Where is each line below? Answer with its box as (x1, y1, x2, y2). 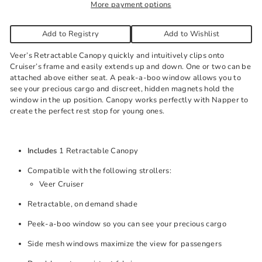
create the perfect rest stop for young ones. (10, 105, 165, 116)
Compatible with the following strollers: (27, 165, 171, 176)
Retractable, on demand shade (27, 198, 138, 209)
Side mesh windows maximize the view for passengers (27, 238, 222, 249)
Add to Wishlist (163, 28, 220, 39)
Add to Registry (42, 28, 99, 39)
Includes (27, 145, 57, 156)
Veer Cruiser (39, 178, 86, 189)
